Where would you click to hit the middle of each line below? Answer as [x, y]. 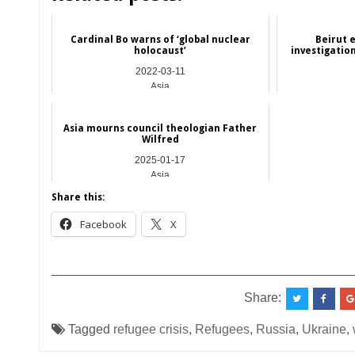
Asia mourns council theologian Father [160, 128]
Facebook [103, 224]
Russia [275, 329]
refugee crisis [151, 329]
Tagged [89, 329]
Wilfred [160, 139]
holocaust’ [160, 50]
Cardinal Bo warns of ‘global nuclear [160, 39]
